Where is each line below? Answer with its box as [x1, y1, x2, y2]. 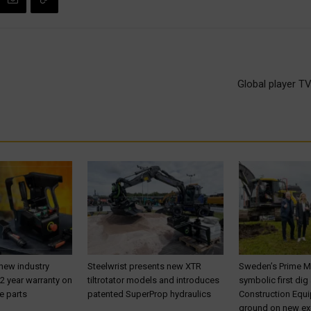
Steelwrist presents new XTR [87, 260, 201, 271]
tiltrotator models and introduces [87, 274, 219, 285]
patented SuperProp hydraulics [87, 288, 211, 299]
